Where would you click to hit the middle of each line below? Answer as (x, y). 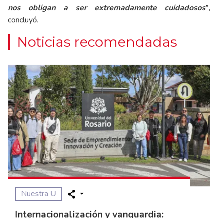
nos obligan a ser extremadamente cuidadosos (107, 8)
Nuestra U (38, 193)
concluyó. (23, 20)
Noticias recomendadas (97, 42)
